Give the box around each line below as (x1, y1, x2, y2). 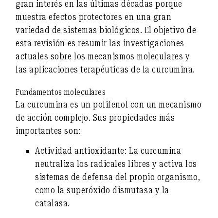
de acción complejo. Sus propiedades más (16, 112, 175, 123)
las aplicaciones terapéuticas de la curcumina (16, 64, 193, 75)
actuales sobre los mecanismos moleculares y (16, 51, 190, 62)
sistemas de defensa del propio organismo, (35, 171, 200, 182)
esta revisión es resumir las (16, 38, 123, 49)
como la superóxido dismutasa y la (35, 184, 169, 195)
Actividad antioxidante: (35, 145, 127, 156)
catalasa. (35, 198, 70, 208)
